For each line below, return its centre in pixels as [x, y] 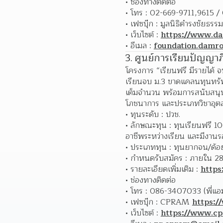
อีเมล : [142, 46]
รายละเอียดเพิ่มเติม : [165, 169]
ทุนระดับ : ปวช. [155, 114]
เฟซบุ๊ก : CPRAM [161, 202]
